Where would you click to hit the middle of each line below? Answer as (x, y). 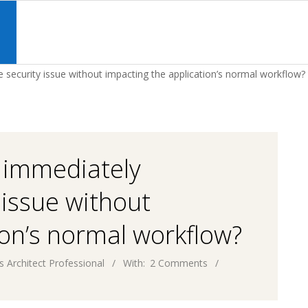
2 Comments (179, 263)
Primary (88, 21)
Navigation (95, 40)
